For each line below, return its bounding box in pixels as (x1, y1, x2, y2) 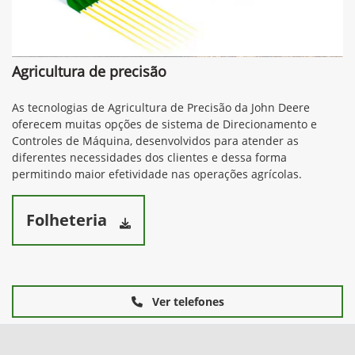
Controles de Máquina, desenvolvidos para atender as (12, 133, 299, 149)
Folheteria (26, 209, 107, 231)
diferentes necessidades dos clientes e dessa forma (12, 150, 287, 166)
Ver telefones (148, 294, 224, 310)
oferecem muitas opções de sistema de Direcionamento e (12, 116, 317, 132)
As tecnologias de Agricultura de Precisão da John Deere (12, 100, 310, 116)
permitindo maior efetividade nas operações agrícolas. (12, 166, 302, 182)
